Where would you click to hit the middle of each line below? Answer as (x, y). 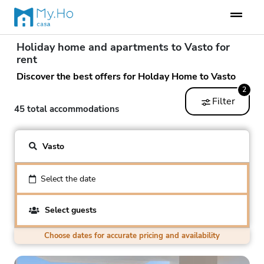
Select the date (68, 179)
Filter (223, 102)
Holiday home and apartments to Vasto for (123, 47)
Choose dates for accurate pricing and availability (132, 236)
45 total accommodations (67, 109)
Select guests (71, 210)
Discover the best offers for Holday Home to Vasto (126, 77)
